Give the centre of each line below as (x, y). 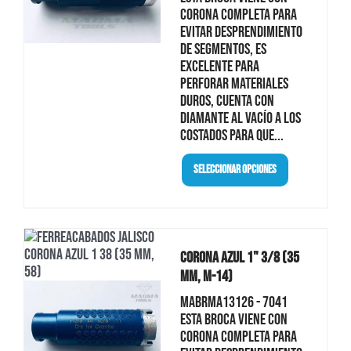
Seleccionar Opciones (235, 170)
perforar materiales (234, 83)
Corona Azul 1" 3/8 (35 (239, 257)
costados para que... (232, 135)
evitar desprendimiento (241, 32)
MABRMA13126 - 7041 (233, 302)
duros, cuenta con (227, 101)
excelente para (219, 66)
